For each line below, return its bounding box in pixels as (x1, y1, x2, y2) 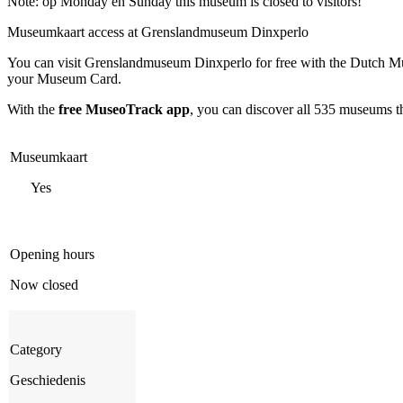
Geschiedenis (10, 372, 85, 388)
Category (10, 341, 62, 357)
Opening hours (10, 246, 94, 262)
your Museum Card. (7, 70, 121, 86)
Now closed (10, 276, 78, 292)
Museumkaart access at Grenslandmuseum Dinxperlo (7, 23, 309, 40)
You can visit (7, 54, 85, 70)
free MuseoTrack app (58, 101, 190, 117)
